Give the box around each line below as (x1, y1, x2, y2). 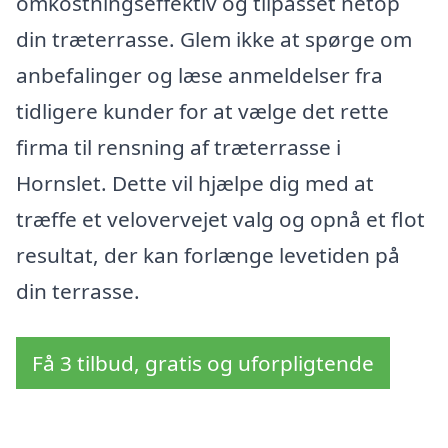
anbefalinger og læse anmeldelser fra (16, 61, 383, 90)
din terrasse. (16, 277, 140, 306)
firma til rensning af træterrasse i (16, 133, 341, 162)
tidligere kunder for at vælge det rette (16, 97, 389, 126)
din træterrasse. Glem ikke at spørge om (16, 25, 412, 54)
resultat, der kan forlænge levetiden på (16, 241, 400, 270)
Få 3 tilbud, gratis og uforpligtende (32, 348, 374, 377)
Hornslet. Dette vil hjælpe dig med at (16, 169, 374, 198)
